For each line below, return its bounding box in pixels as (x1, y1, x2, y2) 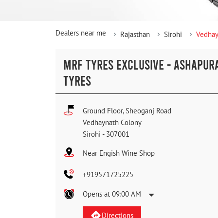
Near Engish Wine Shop (83, 148, 155, 158)
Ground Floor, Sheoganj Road (83, 106, 171, 116)
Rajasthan (120, 30, 150, 39)
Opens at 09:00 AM (83, 189, 141, 199)
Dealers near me (55, 28, 106, 38)
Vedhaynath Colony (83, 118, 142, 127)
